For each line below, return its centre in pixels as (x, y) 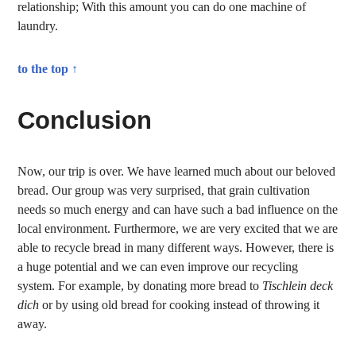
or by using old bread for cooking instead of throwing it (180, 305)
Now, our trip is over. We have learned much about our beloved (177, 171)
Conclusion (85, 120)
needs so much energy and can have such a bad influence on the (178, 209)
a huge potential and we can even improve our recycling (158, 267)
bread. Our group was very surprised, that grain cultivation (164, 190)
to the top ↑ (48, 69)
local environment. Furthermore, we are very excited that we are (178, 228)
